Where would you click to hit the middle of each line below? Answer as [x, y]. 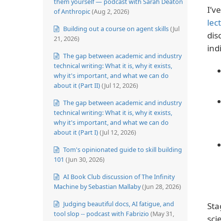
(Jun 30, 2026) [85, 159]
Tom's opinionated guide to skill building [122, 149]
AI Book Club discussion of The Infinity [118, 176]
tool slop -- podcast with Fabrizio [101, 213]
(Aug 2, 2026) [110, 11]
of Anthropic [72, 11]
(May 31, [162, 213]
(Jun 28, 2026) [162, 186]
